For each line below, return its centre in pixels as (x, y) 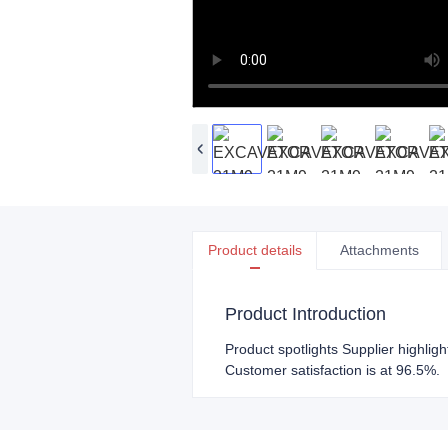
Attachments (379, 250)
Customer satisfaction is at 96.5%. (332, 370)
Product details (254, 250)
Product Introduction (305, 314)
